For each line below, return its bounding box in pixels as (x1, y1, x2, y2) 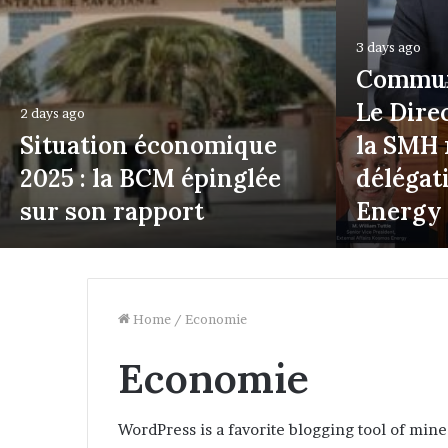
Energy (356, 196, 442, 227)
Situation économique (20, 130, 277, 161)
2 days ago (20, 105, 85, 121)
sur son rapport (20, 196, 204, 227)
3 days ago (356, 39, 421, 55)
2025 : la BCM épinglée (20, 163, 281, 194)
